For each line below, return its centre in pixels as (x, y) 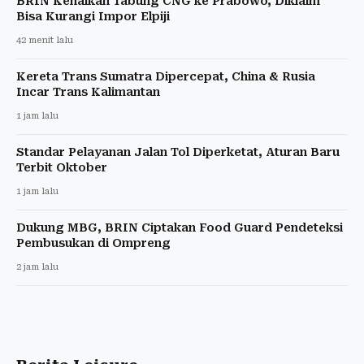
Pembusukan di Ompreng (93, 243)
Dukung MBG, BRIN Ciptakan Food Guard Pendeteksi (180, 227)
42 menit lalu (45, 40)
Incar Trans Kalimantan (88, 91)
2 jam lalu (37, 266)
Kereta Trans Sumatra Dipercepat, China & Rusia (166, 76)
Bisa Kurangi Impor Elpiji (93, 16)
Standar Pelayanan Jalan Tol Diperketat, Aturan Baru (178, 152)
